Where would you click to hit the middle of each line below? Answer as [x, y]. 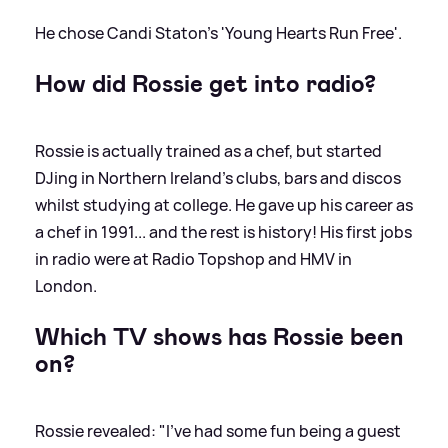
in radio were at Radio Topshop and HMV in [193, 258]
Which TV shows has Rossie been [219, 336]
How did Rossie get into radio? [205, 83]
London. [66, 285]
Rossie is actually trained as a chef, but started [208, 150]
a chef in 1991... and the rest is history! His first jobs [223, 231]
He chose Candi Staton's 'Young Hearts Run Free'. [218, 32]
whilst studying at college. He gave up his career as [224, 204]
